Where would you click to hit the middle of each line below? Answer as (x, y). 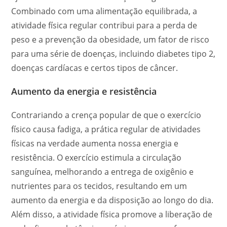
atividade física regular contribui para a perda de (104, 25)
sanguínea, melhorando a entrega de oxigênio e (103, 172)
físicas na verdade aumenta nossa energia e (95, 143)
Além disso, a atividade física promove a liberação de (112, 214)
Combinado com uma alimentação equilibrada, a (104, 11)
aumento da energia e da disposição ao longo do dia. (112, 200)
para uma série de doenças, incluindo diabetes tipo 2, (113, 54)
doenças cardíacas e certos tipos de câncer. (95, 68)
